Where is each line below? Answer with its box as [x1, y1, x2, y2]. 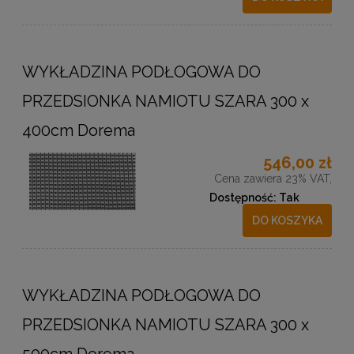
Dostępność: [209, 191, 277, 205]
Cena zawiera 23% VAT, [214, 172, 332, 186]
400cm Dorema [22, 121, 135, 141]
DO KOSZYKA [252, 214, 323, 228]
